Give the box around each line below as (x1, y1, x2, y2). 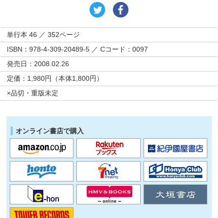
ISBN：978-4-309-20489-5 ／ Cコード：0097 (7, 45, 148, 53)
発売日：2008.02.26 (7, 60, 70, 68)
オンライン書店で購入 (16, 127, 84, 135)
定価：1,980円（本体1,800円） (7, 74, 104, 82)
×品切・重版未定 (7, 89, 59, 97)
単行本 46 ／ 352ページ (7, 31, 80, 38)
